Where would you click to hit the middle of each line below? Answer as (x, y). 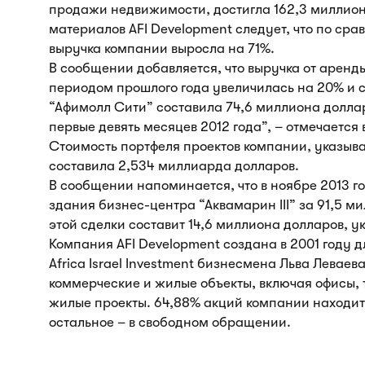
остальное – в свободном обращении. (170, 322)
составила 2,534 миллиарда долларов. (174, 166)
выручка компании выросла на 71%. (162, 48)
